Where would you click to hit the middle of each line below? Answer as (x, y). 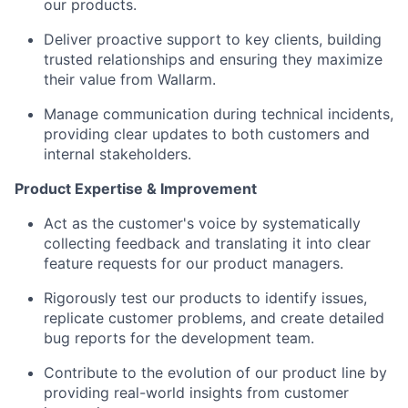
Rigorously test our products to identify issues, (205, 297)
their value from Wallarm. (130, 79)
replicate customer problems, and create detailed (214, 317)
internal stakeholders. (117, 153)
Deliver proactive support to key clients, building (213, 39)
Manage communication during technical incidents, (219, 113)
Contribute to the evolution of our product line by (215, 372)
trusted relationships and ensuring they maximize (213, 59)
